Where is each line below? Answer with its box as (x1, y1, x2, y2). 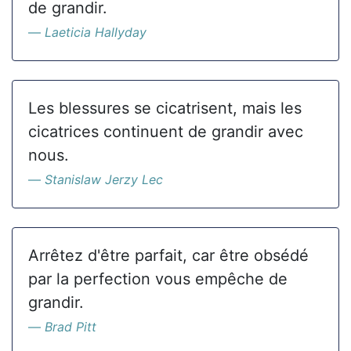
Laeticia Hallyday (45, 24, 147, 40)
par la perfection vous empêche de (28, 270, 288, 288)
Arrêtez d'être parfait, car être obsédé (28, 246, 309, 265)
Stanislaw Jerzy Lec (45, 172, 163, 187)
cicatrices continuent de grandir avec (28, 122, 303, 141)
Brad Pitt (45, 319, 96, 335)
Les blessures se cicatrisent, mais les (28, 99, 302, 118)
